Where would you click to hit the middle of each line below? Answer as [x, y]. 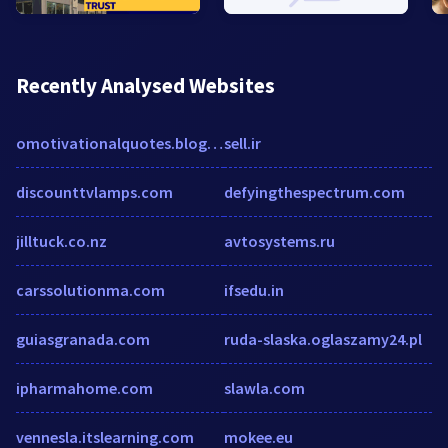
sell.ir [242, 143]
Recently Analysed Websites [145, 86]
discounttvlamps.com [94, 192]
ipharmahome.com [84, 388]
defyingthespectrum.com [314, 192]
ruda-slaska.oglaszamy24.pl [323, 339]
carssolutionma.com [90, 290]
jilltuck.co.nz [61, 241]
